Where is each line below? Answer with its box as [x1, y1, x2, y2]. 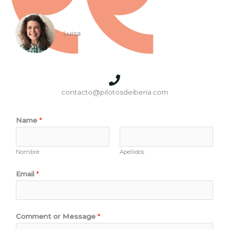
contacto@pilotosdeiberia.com [61, 88, 168, 97]
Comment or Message [16, 212, 98, 221]
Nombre [16, 148, 39, 155]
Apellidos [120, 148, 144, 155]
